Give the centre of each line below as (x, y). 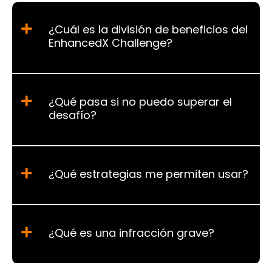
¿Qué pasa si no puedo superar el (140, 101)
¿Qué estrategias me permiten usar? (148, 174)
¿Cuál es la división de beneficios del (148, 29)
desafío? (73, 115)
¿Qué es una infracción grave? (131, 233)
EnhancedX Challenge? (110, 42)
